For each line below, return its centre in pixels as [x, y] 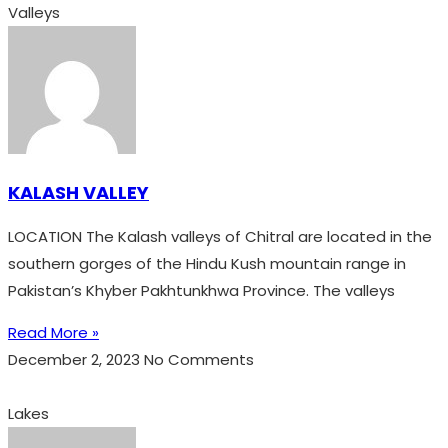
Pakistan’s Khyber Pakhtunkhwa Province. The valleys [201, 290]
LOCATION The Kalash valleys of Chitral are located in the [220, 236]
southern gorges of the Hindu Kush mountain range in [207, 263]
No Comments [199, 359]
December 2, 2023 [76, 359]
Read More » [53, 332]
